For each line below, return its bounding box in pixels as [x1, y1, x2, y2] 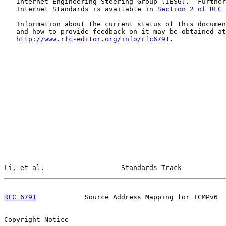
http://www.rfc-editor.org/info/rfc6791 [16, 35, 169, 43]
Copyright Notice [4, 216, 69, 223]
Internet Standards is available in [4, 5, 157, 13]
